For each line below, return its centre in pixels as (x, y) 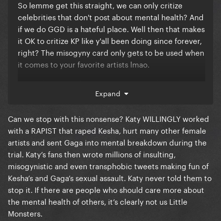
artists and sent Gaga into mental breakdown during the (107, 142)
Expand (110, 93)
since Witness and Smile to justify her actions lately (108, 107)
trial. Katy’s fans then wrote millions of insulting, (92, 154)
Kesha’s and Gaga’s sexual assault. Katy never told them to (110, 177)
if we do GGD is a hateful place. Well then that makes (111, 28)
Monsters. (25, 213)
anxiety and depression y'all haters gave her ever (104, 95)
